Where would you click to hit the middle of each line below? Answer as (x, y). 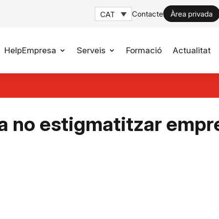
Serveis (91, 50)
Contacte (148, 14)
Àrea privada (192, 14)
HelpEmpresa (30, 50)
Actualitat (191, 50)
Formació (144, 50)
